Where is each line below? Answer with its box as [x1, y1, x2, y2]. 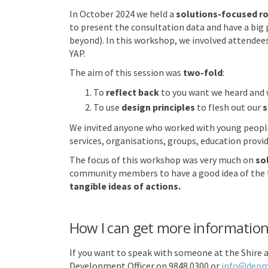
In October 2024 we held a [69, 7, 176, 20]
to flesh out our [194, 100, 263, 113]
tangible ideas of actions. [69, 179, 181, 192]
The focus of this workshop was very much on [69, 153, 255, 166]
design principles [121, 100, 195, 113]
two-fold [182, 66, 223, 78]
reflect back [105, 86, 159, 98]
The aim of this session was [69, 66, 183, 78]
